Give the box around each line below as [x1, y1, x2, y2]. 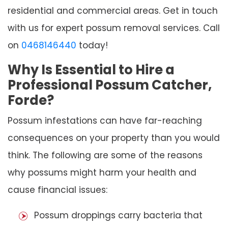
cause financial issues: [8, 183, 107, 196]
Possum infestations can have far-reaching [8, 114, 202, 127]
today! [76, 39, 108, 51]
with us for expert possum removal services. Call [8, 21, 220, 34]
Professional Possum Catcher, [8, 75, 212, 94]
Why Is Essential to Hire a [8, 60, 175, 79]
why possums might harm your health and [8, 166, 196, 179]
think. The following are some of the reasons [8, 149, 203, 161]
